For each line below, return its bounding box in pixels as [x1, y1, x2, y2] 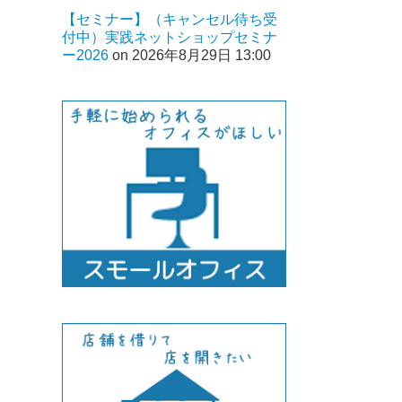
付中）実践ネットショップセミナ [62, 30, 277, 45]
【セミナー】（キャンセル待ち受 [62, 12, 277, 27]
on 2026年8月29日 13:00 [109, 48, 271, 63]
